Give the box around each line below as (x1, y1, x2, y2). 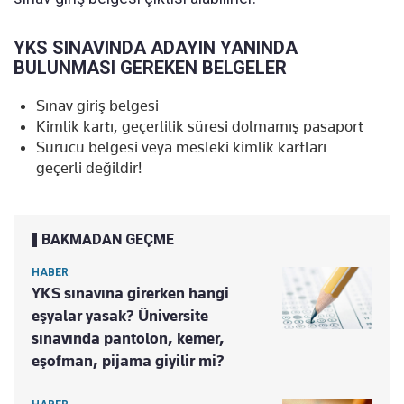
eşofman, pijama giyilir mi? (32, 351, 225, 370)
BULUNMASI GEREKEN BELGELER (14, 56, 287, 78)
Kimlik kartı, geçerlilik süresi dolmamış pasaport (36, 116, 363, 135)
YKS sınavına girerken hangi (32, 283, 229, 302)
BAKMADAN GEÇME (41, 230, 174, 248)
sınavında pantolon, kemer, (32, 328, 225, 347)
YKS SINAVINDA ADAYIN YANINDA (14, 36, 298, 59)
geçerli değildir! (36, 158, 142, 177)
